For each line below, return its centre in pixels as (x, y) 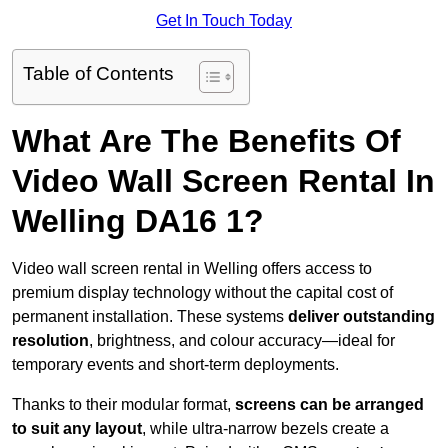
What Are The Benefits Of (206, 141)
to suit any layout (77, 429)
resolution (50, 341)
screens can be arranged (327, 405)
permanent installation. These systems (150, 317)
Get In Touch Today (224, 21)
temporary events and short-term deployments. (175, 365)
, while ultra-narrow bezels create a (265, 429)
